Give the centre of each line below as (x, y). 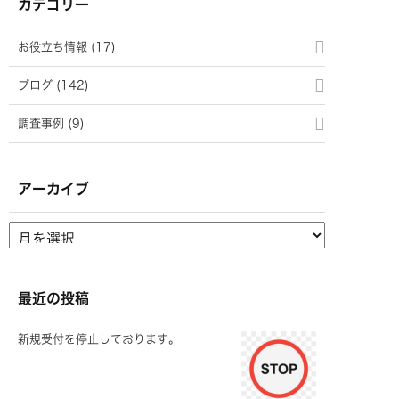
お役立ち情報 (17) (67, 47)
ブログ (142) (53, 85)
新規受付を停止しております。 (99, 339)
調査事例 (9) (51, 124)
